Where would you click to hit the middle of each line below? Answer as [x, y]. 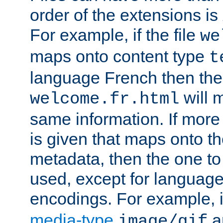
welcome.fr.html [105, 99]
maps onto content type [119, 56]
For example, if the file [115, 35]
